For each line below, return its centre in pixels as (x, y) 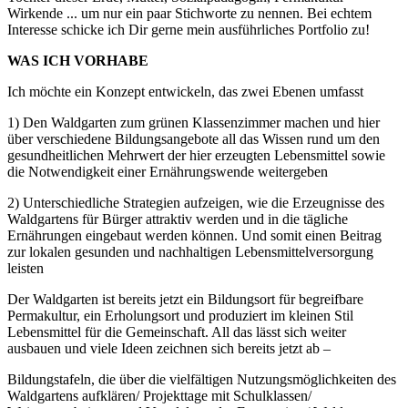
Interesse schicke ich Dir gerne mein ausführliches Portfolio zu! (189, 29)
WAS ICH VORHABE (78, 60)
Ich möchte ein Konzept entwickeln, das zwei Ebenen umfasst (185, 91)
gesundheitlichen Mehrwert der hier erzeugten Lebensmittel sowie (196, 155)
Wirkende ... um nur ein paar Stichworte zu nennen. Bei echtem (189, 13)
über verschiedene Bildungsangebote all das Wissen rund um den (194, 138)
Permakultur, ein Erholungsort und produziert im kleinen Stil (180, 315)
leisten (25, 268)
